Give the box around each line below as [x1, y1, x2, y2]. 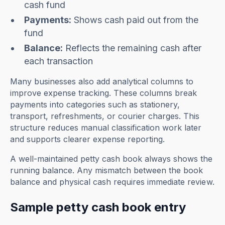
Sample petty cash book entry [10, 200, 186, 215]
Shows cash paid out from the [71, 15, 199, 26]
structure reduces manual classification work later [10, 123, 202, 133]
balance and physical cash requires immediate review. [10, 177, 214, 187]
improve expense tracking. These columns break [10, 88, 197, 98]
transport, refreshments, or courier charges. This [10, 111, 200, 122]
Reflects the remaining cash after [63, 43, 202, 54]
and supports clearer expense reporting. [10, 134, 165, 145]
